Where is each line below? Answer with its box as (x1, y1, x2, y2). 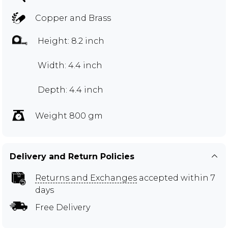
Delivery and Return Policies (10, 151, 134, 161)
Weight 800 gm (35, 110, 103, 121)
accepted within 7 (137, 173, 215, 183)
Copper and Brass (35, 13, 111, 23)
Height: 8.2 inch (38, 36, 104, 46)
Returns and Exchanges (35, 173, 137, 183)
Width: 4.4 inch (38, 60, 102, 70)
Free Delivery (35, 202, 90, 212)
